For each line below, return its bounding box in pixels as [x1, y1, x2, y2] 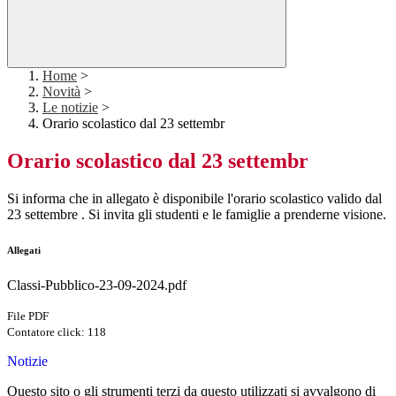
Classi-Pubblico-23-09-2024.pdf [7, 278, 187, 293]
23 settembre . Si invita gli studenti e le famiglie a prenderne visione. [7, 207, 386, 223]
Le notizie [42, 100, 98, 116]
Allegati [7, 245, 41, 256]
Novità [42, 84, 80, 100]
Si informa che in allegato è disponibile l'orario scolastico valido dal [7, 191, 382, 207]
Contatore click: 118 [7, 325, 106, 339]
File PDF [7, 309, 49, 324]
